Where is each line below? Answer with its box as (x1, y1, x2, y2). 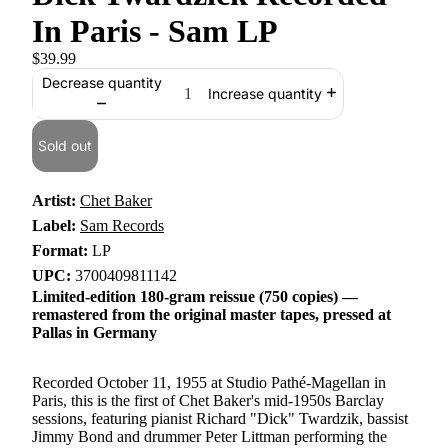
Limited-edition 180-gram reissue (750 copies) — (32, 288, 358, 305)
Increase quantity (207, 85, 322, 103)
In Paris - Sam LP (32, 13, 278, 49)
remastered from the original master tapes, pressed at (32, 306, 391, 323)
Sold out (38, 137, 92, 154)
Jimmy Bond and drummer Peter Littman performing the (32, 428, 387, 445)
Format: (32, 242, 88, 259)
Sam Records (80, 217, 164, 234)
